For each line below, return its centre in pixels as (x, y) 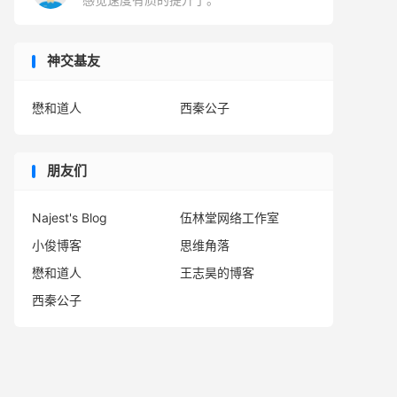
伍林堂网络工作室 (230, 218)
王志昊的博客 (218, 272)
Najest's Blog (70, 218)
